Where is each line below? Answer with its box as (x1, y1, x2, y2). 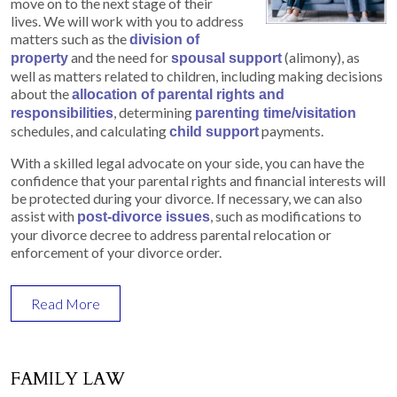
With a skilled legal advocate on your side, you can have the (11, 153, 364, 171)
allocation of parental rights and (72, 86, 284, 102)
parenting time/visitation (195, 105, 356, 121)
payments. (259, 121, 323, 139)
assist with (11, 206, 77, 224)
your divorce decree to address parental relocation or (11, 225, 331, 243)
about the (11, 84, 72, 102)
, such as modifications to (210, 206, 362, 224)
